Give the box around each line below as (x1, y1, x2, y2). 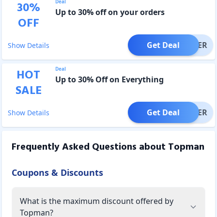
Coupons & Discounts (12, 166, 103, 178)
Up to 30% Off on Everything (55, 74, 164, 85)
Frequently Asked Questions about (12, 139, 168, 155)
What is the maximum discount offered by (20, 195, 173, 206)
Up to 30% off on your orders (55, 6, 165, 17)
